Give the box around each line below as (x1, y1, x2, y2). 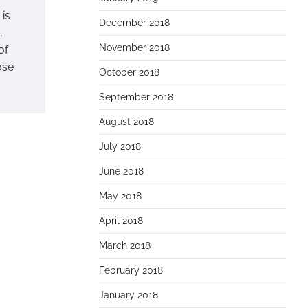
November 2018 (99, 42, 170, 53)
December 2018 (99, 17, 170, 28)
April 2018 (99, 215, 143, 226)
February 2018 (99, 265, 163, 276)
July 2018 (99, 141, 141, 152)
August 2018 (99, 116, 154, 127)
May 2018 (99, 190, 142, 201)
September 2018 (99, 91, 173, 102)
